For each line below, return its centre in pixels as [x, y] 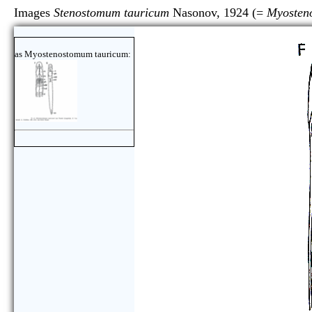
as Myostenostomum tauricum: [73, 54]
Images [34, 13]
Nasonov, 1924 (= [218, 13]
